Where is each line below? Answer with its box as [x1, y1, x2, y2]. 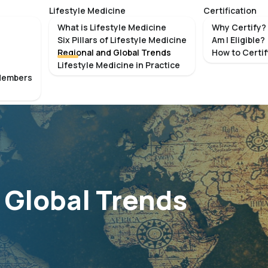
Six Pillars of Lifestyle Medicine [57, 34, 187, 45]
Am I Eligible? [212, 34, 265, 45]
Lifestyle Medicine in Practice [57, 59, 180, 71]
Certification [203, 5, 257, 16]
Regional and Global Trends [57, 47, 171, 58]
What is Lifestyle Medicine [57, 22, 166, 33]
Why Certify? [212, 22, 266, 33]
